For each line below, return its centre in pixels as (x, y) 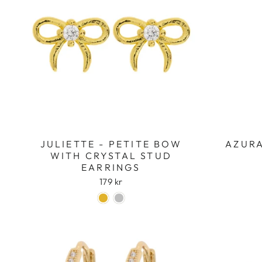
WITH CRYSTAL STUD (111, 155)
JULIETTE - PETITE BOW (111, 144)
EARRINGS (111, 167)
